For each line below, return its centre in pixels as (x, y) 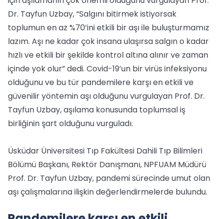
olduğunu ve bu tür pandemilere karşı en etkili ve (101, 82)
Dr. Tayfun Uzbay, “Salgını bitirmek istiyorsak (92, 14)
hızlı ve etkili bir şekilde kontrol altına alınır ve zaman (108, 55)
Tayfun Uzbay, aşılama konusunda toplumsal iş (97, 110)
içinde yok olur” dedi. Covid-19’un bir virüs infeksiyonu (107, 69)
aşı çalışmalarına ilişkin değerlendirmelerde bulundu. (108, 192)
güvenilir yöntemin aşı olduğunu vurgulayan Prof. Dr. (106, 96)
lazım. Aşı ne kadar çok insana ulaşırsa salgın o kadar (108, 41)
